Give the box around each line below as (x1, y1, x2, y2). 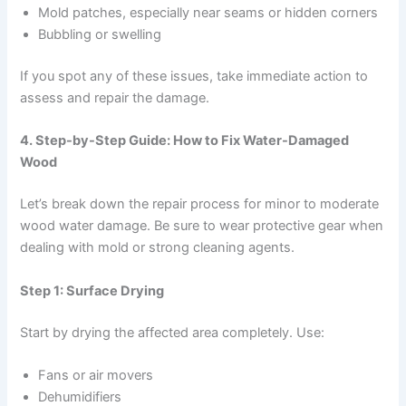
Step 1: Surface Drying (20, 282, 165, 299)
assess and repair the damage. (20, 90, 210, 107)
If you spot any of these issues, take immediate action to (20, 68, 369, 85)
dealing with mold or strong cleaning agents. (20, 239, 295, 256)
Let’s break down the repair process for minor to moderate (20, 196, 380, 213)
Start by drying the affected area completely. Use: (20, 324, 325, 341)
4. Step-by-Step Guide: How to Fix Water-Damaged (20, 132, 350, 150)
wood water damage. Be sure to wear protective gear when (20, 217, 384, 235)
